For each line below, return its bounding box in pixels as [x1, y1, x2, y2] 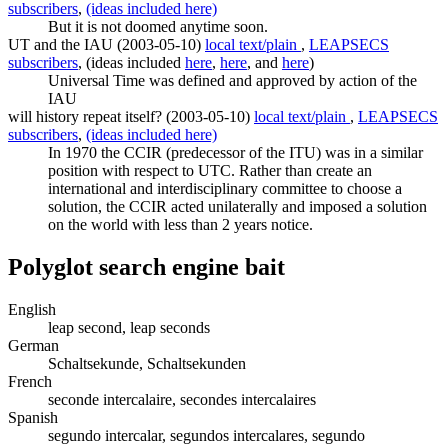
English [8, 300, 56, 318]
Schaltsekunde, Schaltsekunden [48, 354, 246, 372]
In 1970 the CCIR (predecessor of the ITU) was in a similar [48, 144, 423, 162]
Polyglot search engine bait [8, 254, 285, 281]
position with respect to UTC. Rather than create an [48, 162, 372, 180]
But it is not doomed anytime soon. [48, 18, 268, 36]
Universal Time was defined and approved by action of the [48, 72, 417, 90]
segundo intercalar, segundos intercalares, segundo [48, 426, 365, 444]
